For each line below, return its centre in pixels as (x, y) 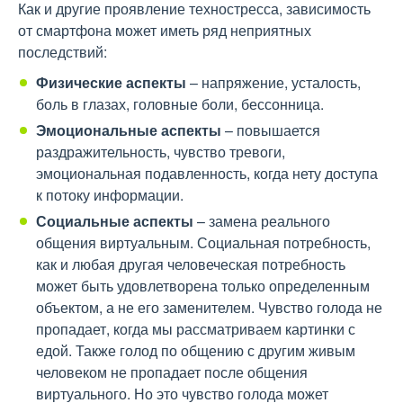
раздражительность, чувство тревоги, (161, 152)
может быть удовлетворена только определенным (203, 286)
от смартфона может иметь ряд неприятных (165, 30)
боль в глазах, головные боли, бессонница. (180, 104)
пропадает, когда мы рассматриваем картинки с (196, 329)
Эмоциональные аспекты (129, 130)
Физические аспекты (111, 82)
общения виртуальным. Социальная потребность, (203, 242)
